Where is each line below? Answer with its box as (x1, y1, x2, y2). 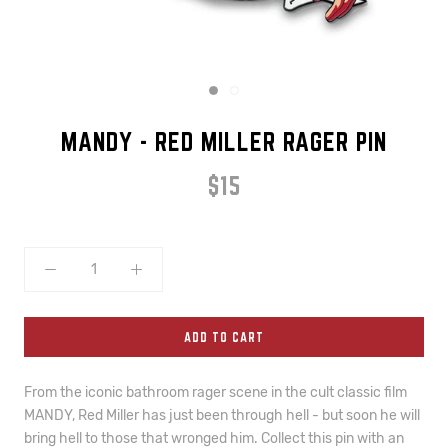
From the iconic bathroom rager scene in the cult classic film (24, 384, 407, 401)
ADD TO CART (184, 330, 264, 344)
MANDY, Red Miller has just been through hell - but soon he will (24, 407, 420, 424)
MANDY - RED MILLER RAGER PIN (61, 127, 387, 156)
